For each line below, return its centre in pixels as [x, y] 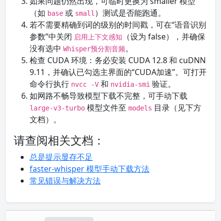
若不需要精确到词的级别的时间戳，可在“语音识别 [118, 25]
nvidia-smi [130, 84]
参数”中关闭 [52, 37]
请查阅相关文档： [59, 140]
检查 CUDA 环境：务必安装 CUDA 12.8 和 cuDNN [118, 60]
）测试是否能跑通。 [130, 13]
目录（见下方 [177, 108]
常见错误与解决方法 [65, 181]
